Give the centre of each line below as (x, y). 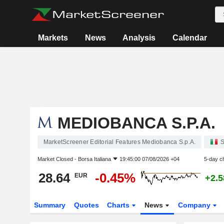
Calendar (190, 38)
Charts (119, 205)
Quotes (86, 205)
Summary (49, 205)
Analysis (139, 38)
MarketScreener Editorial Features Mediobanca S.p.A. (119, 142)
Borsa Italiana (94, 159)
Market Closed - (57, 159)
